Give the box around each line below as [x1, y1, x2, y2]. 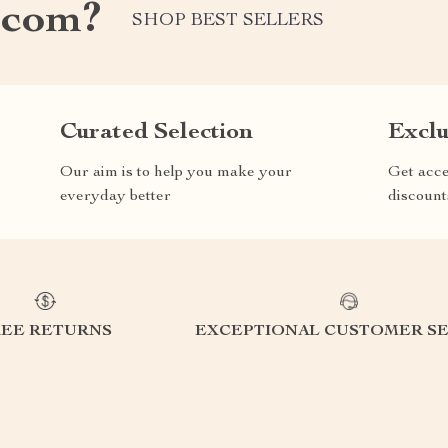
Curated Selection [60, 120, 253, 145]
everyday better [60, 188, 171, 205]
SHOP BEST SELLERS [132, 12, 324, 31]
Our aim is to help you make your [60, 164, 292, 181]
